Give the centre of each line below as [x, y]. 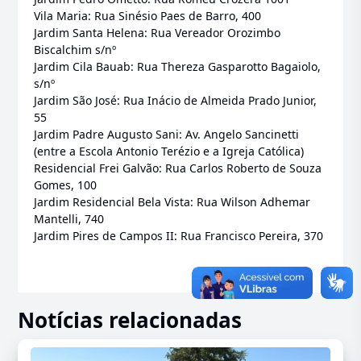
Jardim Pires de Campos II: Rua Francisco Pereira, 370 [179, 236]
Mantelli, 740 [69, 219]
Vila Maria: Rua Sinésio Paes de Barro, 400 [148, 16]
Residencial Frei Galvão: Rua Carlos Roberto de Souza [178, 168]
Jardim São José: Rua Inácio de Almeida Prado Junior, [176, 101]
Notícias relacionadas [130, 320]
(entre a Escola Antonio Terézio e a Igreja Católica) [169, 151]
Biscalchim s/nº [75, 50]
